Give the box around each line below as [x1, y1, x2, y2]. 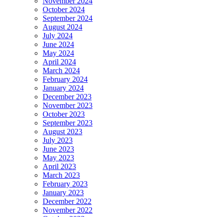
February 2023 [43, 179, 88, 188]
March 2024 [43, 66, 80, 75]
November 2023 [43, 101, 93, 109]
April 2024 [43, 57, 76, 66]
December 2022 [43, 197, 92, 205]
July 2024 [43, 31, 73, 40]
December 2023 [43, 92, 92, 101]
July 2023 [43, 136, 73, 144]
